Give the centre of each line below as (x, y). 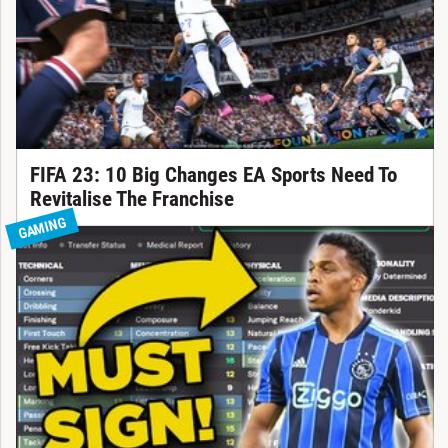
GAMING (41, 228)
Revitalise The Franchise (131, 199)
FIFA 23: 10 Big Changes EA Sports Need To (213, 175)
